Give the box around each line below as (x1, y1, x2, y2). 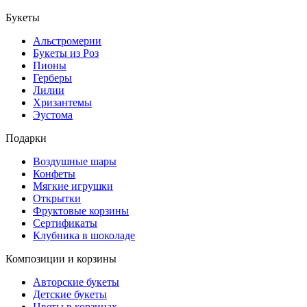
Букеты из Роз (33, 47, 99, 60)
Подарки (5, 132, 47, 145)
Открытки (33, 193, 81, 205)
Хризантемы (33, 97, 92, 109)
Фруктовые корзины (33, 205, 129, 217)
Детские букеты (33, 288, 107, 301)
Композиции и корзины (5, 253, 116, 265)
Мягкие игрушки (33, 180, 113, 193)
